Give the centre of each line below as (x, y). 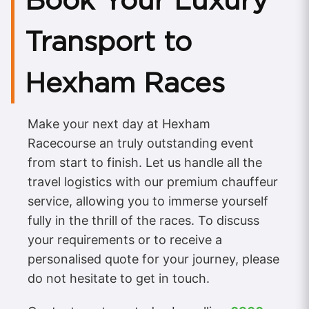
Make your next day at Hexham (119, 124)
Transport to (108, 42)
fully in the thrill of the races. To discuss (143, 221)
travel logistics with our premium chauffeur (153, 182)
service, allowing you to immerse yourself (148, 201)
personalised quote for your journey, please (153, 259)
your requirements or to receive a (125, 240)
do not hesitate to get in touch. (119, 279)
